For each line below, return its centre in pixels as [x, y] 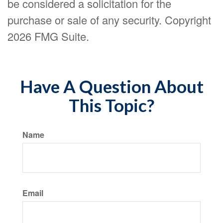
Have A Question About [111, 86]
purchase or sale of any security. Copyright [109, 20]
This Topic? [111, 105]
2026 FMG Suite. [48, 36]
